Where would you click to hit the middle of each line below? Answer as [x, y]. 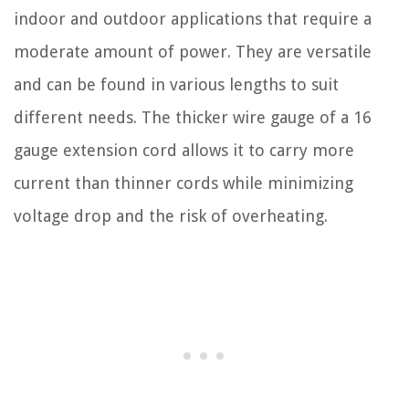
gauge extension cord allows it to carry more [184, 150]
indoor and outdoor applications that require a [193, 19]
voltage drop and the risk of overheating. [171, 216]
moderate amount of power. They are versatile [193, 52]
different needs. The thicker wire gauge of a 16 [193, 117]
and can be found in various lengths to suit [176, 84]
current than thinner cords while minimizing [184, 183]
